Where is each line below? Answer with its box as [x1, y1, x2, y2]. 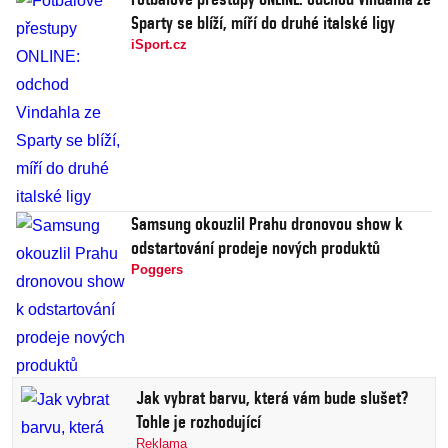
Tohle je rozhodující [136, 411, 261, 432]
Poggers [131, 262, 183, 277]
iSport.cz [131, 37, 187, 52]
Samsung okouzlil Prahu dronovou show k [131, 213, 403, 234]
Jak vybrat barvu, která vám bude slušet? [136, 387, 408, 408]
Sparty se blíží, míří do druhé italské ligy [131, 12, 395, 33]
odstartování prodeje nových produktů [131, 237, 380, 258]
